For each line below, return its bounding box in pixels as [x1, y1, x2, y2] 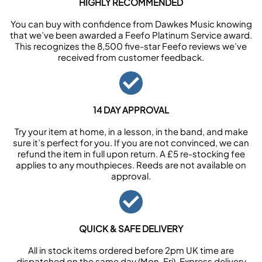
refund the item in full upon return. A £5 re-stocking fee [17, 148, 245, 159]
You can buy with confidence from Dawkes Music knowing [10, 18, 252, 29]
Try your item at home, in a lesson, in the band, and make [14, 126, 248, 137]
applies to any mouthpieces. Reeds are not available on [16, 159, 246, 170]
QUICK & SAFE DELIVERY [79, 223, 183, 234]
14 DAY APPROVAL [93, 104, 169, 115]
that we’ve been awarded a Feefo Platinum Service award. [10, 29, 252, 40]
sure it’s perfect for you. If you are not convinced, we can [13, 137, 249, 148]
